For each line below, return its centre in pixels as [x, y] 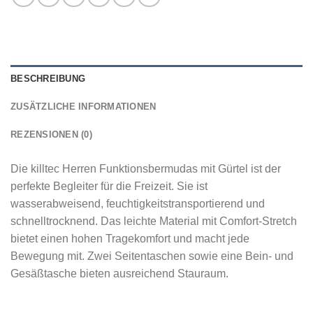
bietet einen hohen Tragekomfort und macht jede [130, 239]
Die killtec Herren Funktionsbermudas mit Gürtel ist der [146, 169]
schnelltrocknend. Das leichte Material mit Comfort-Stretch [154, 221]
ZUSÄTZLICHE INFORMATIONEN [83, 107]
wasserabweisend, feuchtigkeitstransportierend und [138, 204]
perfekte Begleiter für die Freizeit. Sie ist [109, 187]
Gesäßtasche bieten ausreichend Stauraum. [119, 274]
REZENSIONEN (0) [51, 135]
